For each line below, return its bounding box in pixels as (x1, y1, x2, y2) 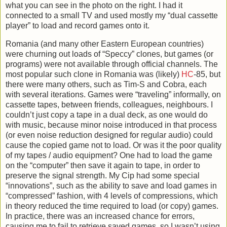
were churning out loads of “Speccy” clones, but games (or (6, 49, 213, 58)
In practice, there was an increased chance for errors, (6, 211, 195, 220)
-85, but (194, 69, 220, 79)
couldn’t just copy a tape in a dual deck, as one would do (6, 110, 208, 119)
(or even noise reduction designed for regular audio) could (6, 130, 213, 139)
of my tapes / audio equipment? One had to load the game (6, 150, 212, 160)
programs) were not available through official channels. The (6, 59, 218, 68)
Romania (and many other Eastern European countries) (6, 39, 204, 48)
